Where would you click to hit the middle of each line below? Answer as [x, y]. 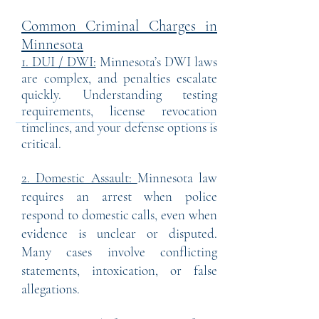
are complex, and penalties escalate [119, 78]
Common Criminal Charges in [119, 26]
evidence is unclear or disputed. [119, 233]
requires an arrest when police [119, 196]
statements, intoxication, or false [119, 270]
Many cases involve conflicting [119, 252]
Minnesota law [177, 178]
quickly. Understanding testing [119, 94]
